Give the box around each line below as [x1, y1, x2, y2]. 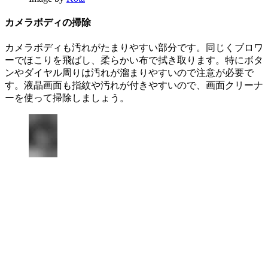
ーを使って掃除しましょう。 [5, 93, 129, 103]
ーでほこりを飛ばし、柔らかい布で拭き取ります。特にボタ [5, 55, 263, 66]
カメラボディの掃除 [5, 17, 91, 28]
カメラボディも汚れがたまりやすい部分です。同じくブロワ [5, 42, 263, 53]
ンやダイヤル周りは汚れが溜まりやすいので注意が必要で [5, 68, 254, 78]
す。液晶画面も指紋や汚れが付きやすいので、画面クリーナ [5, 80, 263, 91]
